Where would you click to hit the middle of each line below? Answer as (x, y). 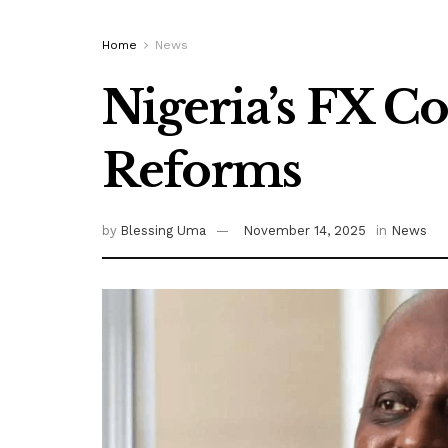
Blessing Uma (163, 231)
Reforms (202, 170)
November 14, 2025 (305, 231)
